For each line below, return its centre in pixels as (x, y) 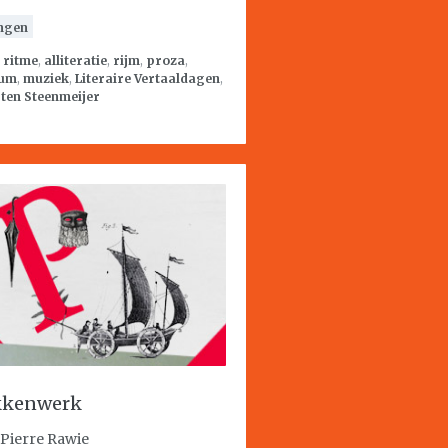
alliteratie (75, 60)
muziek (46, 78)
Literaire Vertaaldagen (147, 78)
